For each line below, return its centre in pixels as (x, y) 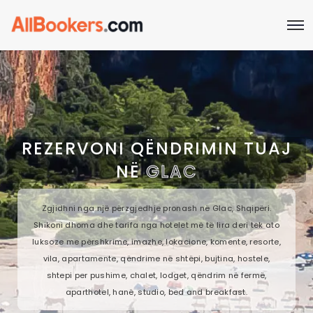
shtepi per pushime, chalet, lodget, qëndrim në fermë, (156, 275)
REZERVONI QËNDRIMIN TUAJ (156, 148)
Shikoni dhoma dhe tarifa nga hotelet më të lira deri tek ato (156, 225)
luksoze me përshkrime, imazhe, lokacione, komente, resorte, (156, 241)
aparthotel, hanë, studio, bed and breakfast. (156, 292)
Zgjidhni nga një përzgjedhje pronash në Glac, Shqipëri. (156, 208)
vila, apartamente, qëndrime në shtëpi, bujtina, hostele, (156, 258)
